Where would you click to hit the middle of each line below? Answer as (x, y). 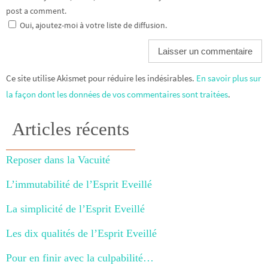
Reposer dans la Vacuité (58, 159)
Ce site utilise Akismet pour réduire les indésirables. (101, 78)
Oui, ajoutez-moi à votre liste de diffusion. (92, 25)
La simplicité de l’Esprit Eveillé (75, 208)
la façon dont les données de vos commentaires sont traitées (117, 94)
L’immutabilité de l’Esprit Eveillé (79, 184)
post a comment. (36, 10)
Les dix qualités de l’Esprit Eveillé (81, 233)
